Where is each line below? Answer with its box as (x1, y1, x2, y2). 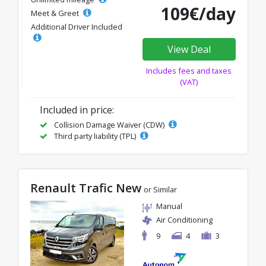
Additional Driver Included (31, 21, 122, 32)
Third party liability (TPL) (52, 130, 138, 141)
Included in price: (40, 103, 114, 116)
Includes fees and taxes (146, 65, 232, 76)
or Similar (144, 183, 177, 195)
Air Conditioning (156, 214, 213, 225)
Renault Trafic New (30, 179, 141, 196)
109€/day (161, 2, 236, 25)
